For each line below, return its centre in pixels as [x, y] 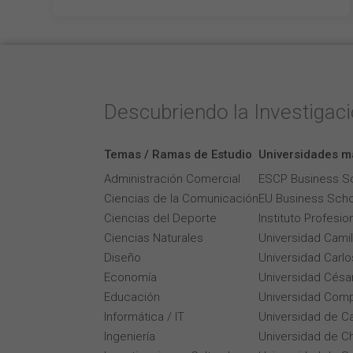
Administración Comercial [172, 179]
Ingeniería [130, 336]
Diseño [123, 258]
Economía [130, 277]
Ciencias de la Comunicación [181, 199]
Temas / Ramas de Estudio [178, 154]
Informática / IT [144, 317]
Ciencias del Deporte [160, 218]
